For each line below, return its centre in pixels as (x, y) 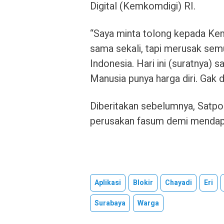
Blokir (143, 183)
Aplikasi (108, 183)
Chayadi (178, 183)
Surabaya (110, 203)
